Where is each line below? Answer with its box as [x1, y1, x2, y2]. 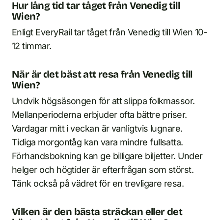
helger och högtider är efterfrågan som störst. [12, 165, 194, 175]
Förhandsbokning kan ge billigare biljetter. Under [12, 151, 203, 162]
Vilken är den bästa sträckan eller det [12, 206, 183, 218]
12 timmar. [12, 41, 52, 52]
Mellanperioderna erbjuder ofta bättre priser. [12, 110, 187, 120]
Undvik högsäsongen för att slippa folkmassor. [12, 96, 195, 107]
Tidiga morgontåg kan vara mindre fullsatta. [12, 137, 183, 148]
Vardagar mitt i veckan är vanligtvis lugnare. [12, 123, 183, 134]
